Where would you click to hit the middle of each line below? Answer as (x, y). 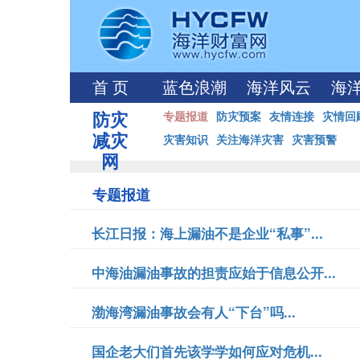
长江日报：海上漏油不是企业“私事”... (207, 233)
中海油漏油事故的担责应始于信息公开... (214, 272)
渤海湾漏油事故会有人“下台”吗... (194, 312)
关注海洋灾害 (250, 139)
